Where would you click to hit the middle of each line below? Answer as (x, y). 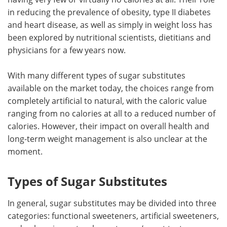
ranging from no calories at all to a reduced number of (111, 113)
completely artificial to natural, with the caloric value (107, 101)
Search (56, 43)
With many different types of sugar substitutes (97, 75)
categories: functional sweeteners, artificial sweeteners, (113, 216)
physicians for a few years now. (67, 50)
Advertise (170, 20)
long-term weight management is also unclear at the (107, 139)
